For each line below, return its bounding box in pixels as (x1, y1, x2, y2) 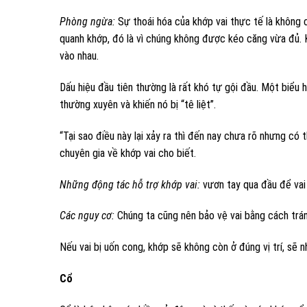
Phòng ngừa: (60, 15, 115, 29)
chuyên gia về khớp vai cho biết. (60, 146, 196, 160)
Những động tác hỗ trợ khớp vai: (60, 177, 200, 191)
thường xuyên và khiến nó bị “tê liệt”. (60, 97, 216, 111)
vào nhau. (60, 49, 99, 63)
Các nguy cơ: (60, 209, 114, 223)
